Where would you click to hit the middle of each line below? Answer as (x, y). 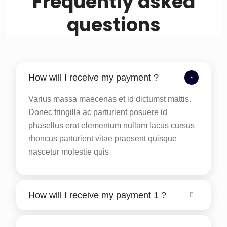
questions (113, 25)
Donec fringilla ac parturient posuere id (98, 112)
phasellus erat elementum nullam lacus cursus (111, 125)
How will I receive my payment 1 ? (97, 195)
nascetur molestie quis (69, 152)
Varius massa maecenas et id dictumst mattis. (110, 99)
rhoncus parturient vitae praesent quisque (103, 138)
